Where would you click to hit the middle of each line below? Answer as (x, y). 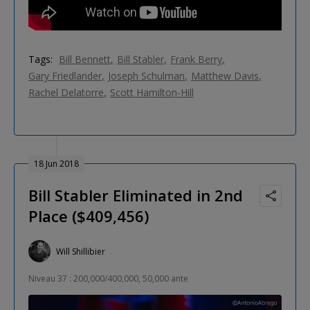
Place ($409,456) (89, 216)
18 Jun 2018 (56, 164)
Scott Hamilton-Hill (152, 93)
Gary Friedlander (65, 76)
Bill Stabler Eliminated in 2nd (136, 195)
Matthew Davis (225, 76)
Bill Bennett (85, 60)
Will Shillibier (81, 251)
